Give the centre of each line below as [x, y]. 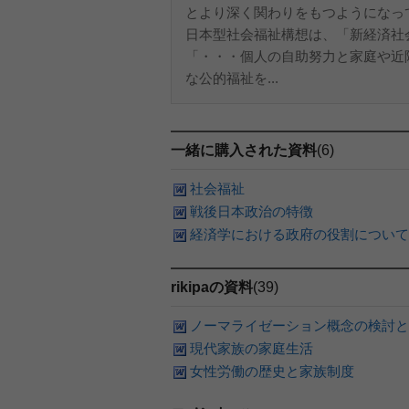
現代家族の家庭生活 [252, 348]
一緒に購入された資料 [244, 150]
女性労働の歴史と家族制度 [279, 371]
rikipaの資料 [212, 287]
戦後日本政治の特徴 [252, 211]
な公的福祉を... [232, 78]
